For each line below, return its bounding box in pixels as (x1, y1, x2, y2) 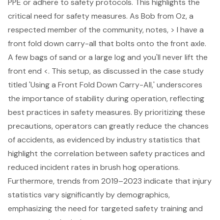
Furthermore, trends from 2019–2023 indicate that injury (8, 175, 212, 186)
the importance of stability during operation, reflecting (8, 93, 204, 104)
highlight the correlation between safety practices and (8, 148, 205, 159)
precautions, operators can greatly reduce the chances (8, 120, 209, 131)
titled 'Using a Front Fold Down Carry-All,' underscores (8, 79, 202, 90)
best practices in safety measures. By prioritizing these (8, 107, 205, 117)
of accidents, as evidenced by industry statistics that (8, 134, 200, 145)
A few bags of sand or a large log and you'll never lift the (8, 52, 208, 62)
